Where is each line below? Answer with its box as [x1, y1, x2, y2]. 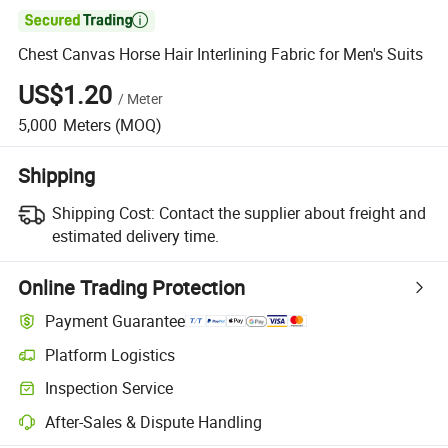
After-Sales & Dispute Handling [45, 410, 263, 433]
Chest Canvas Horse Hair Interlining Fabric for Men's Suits [18, 43, 424, 66]
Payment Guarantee [45, 310, 186, 333]
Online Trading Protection [18, 273, 246, 301]
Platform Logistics [45, 343, 176, 366]
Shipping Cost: [51, 201, 155, 224]
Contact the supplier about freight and [158, 201, 426, 224]
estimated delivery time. [51, 224, 219, 247]
